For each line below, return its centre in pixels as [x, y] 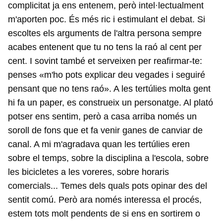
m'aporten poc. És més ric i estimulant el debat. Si [107, 19]
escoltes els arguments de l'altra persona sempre [105, 33]
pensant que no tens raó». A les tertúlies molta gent [109, 88]
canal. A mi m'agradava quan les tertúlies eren [99, 144]
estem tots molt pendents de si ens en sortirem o [104, 213]
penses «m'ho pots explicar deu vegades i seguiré [107, 75]
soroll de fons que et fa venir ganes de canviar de [105, 130]
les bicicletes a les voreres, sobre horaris [88, 172]
